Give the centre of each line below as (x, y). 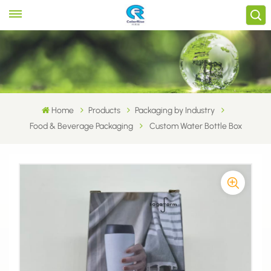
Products (105, 110)
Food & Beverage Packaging (81, 126)
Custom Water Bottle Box (195, 126)
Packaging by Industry (175, 110)
